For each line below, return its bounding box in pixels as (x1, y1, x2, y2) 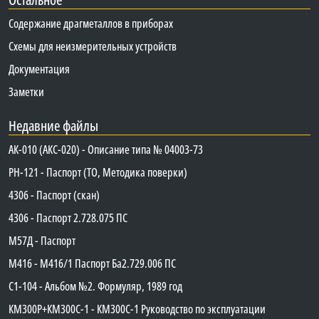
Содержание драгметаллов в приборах (9, 15, 173, 31)
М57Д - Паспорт (9, 232, 75, 249)
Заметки (9, 83, 44, 100)
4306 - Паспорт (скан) (9, 187, 100, 203)
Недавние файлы (9, 115, 98, 135)
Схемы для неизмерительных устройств (9, 38, 177, 54)
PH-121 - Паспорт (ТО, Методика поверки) (9, 164, 187, 180)
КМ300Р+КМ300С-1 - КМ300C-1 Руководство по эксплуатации (9, 300, 266, 317)
